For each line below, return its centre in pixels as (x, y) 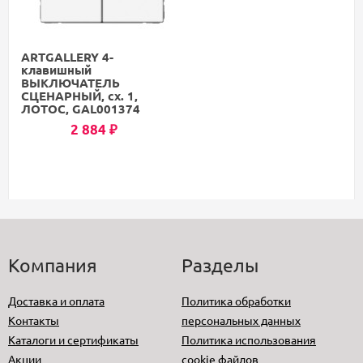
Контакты (34, 320)
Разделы (220, 264)
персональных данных (241, 320)
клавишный (56, 69)
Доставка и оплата (56, 300)
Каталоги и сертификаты (73, 339)
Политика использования (249, 339)
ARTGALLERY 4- (67, 56)
